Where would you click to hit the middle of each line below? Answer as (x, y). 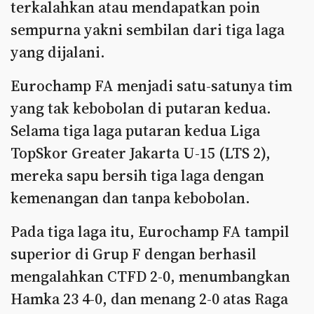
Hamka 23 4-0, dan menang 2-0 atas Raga (149, 299)
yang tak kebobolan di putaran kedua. (141, 108)
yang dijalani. (58, 52)
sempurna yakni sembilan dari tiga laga (148, 29)
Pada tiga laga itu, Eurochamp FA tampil (150, 231)
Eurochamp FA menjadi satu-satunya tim (151, 86)
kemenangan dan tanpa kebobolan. (130, 198)
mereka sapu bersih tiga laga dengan (137, 175)
